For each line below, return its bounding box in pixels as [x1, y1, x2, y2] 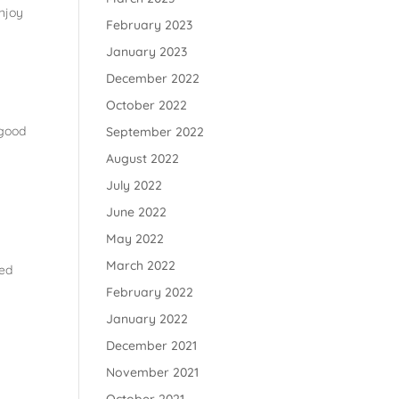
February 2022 [106, 284, 194, 300]
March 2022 [106, 257, 176, 273]
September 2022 [106, 124, 205, 140]
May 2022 [106, 231, 165, 247]
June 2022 [106, 204, 167, 220]
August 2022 [106, 151, 180, 167]
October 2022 [106, 97, 188, 113]
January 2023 [106, 44, 188, 60]
